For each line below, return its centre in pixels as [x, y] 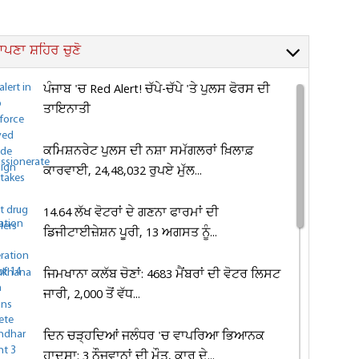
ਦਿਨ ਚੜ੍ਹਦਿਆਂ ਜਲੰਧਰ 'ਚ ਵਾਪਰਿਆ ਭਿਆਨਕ [154, 337]
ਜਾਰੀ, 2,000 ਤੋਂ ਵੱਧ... [92, 295]
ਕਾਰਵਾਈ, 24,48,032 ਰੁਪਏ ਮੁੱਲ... [123, 171]
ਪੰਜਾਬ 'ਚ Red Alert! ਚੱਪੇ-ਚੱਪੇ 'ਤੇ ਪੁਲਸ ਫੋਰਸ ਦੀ [157, 90]
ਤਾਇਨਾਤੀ [67, 110]
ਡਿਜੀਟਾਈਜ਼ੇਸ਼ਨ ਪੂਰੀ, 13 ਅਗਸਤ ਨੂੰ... [131, 233]
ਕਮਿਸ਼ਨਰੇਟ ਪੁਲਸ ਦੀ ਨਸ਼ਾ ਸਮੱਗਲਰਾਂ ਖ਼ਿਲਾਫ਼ [149, 151]
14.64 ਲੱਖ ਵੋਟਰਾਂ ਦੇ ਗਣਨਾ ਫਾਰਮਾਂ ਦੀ [131, 213]
